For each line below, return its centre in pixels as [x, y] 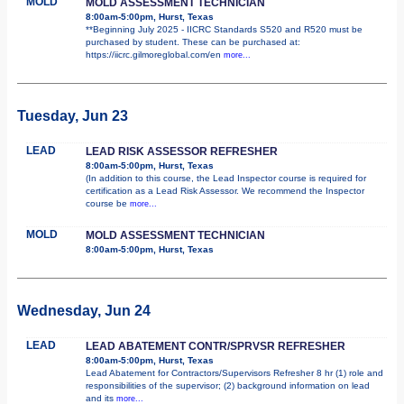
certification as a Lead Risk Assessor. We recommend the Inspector [225, 190]
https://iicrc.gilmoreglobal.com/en [155, 54]
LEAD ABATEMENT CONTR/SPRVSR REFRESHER [216, 346]
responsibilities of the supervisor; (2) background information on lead [228, 385]
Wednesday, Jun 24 [84, 310]
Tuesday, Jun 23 [73, 115]
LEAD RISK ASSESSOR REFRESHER [182, 151]
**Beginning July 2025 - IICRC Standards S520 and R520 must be [224, 29]
